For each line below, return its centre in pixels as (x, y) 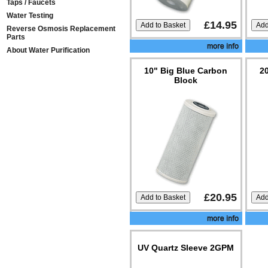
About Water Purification (48, 50)
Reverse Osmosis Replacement (61, 29)
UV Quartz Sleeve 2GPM (186, 248)
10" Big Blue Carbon (186, 71)
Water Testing (30, 16)
